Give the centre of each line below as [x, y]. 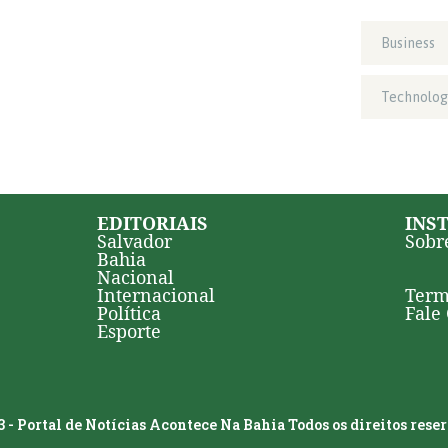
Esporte [129, 331]
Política [129, 313]
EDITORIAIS [153, 223]
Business [408, 43]
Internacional [156, 295]
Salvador [135, 241]
